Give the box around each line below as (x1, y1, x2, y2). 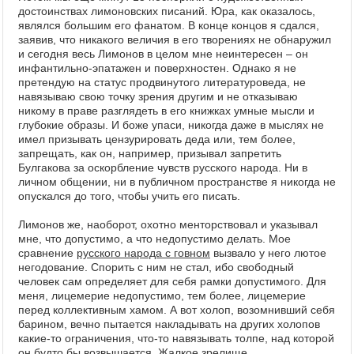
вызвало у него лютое (210, 247, 326, 259)
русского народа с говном (77, 247, 210, 259)
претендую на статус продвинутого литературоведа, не (18, 76, 306, 88)
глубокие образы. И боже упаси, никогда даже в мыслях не (18, 119, 324, 131)
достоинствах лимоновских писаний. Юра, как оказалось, (18, 5, 315, 17)
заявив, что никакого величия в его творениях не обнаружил (18, 33, 331, 46)
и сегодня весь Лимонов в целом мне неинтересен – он (18, 47, 308, 60)
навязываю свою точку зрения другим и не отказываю (18, 90, 298, 103)
